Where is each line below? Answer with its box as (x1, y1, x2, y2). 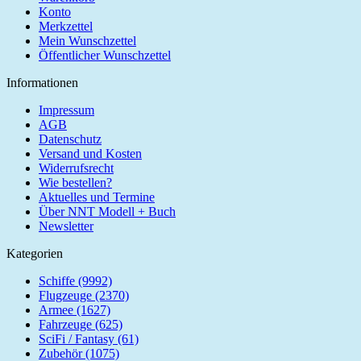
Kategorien (6, 246, 63, 260)
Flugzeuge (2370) (39, 288, 129, 302)
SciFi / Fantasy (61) (39, 331, 139, 346)
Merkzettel (39, 19, 93, 33)
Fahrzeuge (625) (39, 317, 122, 331)
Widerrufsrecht (39, 160, 114, 175)
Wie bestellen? (39, 175, 112, 189)
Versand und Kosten (39, 146, 142, 160)
